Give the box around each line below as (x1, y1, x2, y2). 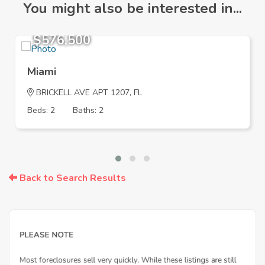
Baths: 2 (73, 105, 104, 117)
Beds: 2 (27, 105, 55, 117)
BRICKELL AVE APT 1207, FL (34, 87, 142, 99)
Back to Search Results (17, 172, 126, 185)
